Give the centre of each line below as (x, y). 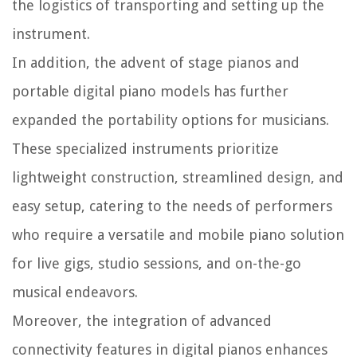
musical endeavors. (75, 292)
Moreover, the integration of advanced (142, 321)
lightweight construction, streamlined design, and (178, 178)
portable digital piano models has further (150, 92)
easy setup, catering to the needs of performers (172, 206)
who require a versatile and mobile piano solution (178, 235)
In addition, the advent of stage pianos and (156, 63)
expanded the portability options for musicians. (171, 120)
